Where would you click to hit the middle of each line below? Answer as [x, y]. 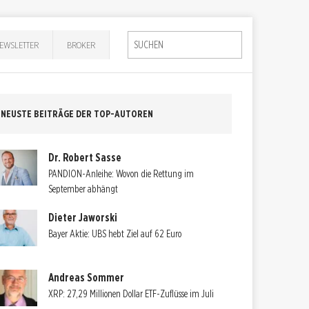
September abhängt [83, 189]
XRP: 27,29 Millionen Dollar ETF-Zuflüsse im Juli [131, 294]
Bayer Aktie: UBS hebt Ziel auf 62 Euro [115, 234]
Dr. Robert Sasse [85, 157]
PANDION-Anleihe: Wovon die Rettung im [121, 173]
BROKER [81, 44]
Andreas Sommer [87, 278]
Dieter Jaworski [83, 218]
